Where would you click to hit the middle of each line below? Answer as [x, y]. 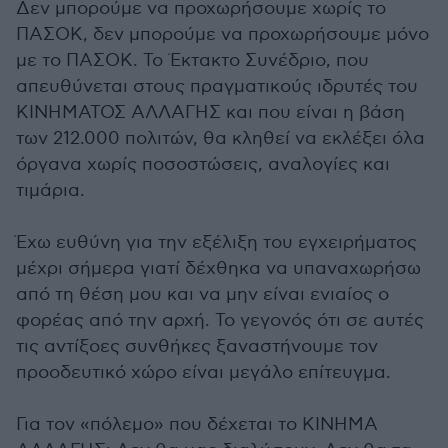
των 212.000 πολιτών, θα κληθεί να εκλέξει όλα [220, 138]
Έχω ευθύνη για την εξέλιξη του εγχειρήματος [216, 242]
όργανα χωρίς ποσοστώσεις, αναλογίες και [203, 164]
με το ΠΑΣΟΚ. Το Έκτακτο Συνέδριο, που [192, 60]
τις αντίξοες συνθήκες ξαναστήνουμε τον [197, 346]
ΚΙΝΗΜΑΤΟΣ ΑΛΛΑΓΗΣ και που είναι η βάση [210, 112]
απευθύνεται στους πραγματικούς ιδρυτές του [217, 86]
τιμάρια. [50, 190]
